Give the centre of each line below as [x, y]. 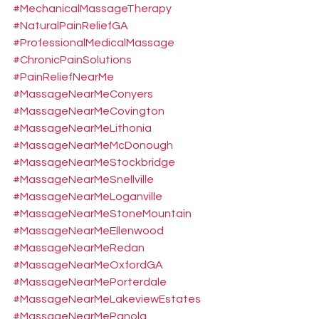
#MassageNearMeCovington [89, 111]
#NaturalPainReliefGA [70, 26]
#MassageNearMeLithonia [82, 128]
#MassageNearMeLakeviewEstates [107, 299]
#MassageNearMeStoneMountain [102, 214]
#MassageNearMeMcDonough [93, 145]
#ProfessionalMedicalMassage [94, 43]
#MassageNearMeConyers [83, 94]
